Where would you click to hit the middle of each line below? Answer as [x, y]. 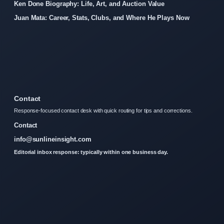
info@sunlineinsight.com [53, 139]
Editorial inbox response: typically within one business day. [91, 152]
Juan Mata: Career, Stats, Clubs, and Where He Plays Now [102, 18]
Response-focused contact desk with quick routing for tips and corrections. [103, 111]
